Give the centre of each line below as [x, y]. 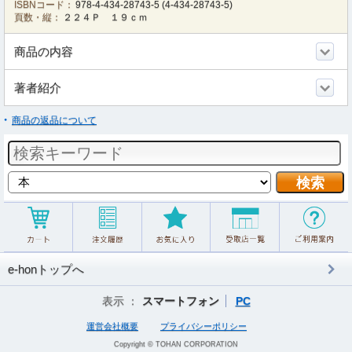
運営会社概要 [112, 326]
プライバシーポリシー [203, 326]
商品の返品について [54, 120]
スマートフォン [180, 301]
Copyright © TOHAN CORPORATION [176, 344]
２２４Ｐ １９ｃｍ [106, 17]
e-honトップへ [46, 269]
